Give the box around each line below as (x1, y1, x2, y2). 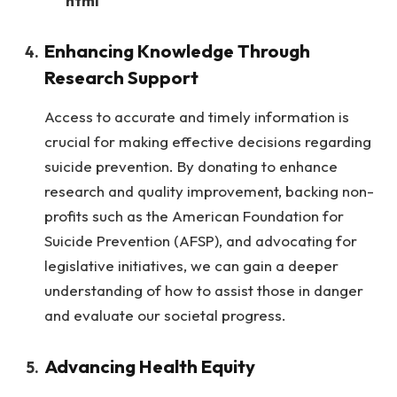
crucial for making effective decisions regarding (44, 131, 371, 151)
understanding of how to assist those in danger (44, 280, 363, 300)
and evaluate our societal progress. (44, 305, 286, 324)
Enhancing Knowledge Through (44, 39, 310, 63)
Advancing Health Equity (44, 354, 255, 378)
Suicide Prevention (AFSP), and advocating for (44, 230, 357, 250)
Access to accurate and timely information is (44, 106, 349, 126)
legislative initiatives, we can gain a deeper (44, 255, 339, 275)
